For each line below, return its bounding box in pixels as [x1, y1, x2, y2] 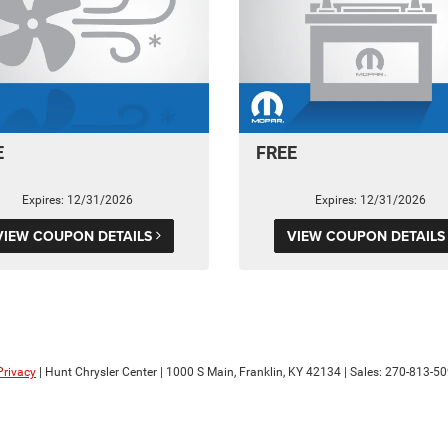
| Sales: [341, 365, 385, 380]
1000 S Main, [163, 365, 236, 380]
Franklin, [236, 365, 285, 380]
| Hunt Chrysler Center [36, 365, 157, 380]
